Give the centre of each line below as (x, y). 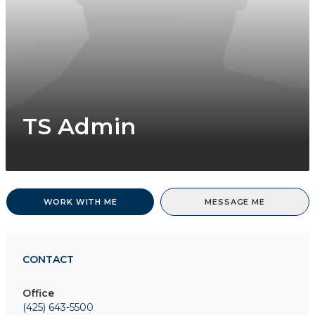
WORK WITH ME (80, 202)
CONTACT (48, 260)
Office (38, 294)
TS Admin (79, 127)
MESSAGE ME (235, 202)
